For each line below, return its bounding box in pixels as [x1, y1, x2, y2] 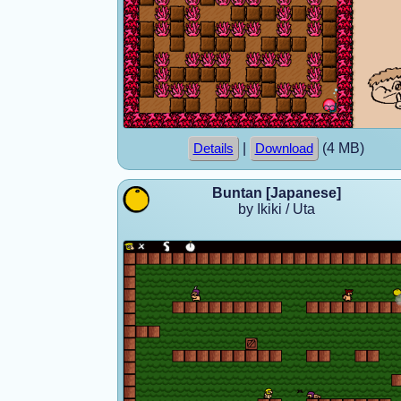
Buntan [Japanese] [211, 184, 341, 200]
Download [254, 141, 313, 156]
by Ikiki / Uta [237, 200, 315, 217]
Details [192, 141, 234, 156]
